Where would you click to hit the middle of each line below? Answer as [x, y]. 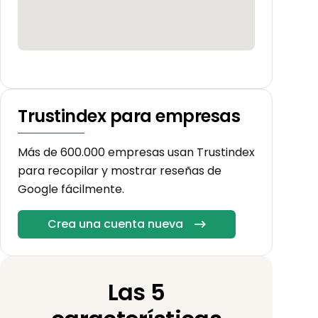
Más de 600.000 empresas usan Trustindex [136, 153]
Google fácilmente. [71, 190]
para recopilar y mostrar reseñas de [120, 171]
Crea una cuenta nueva [115, 224]
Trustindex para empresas [129, 116]
